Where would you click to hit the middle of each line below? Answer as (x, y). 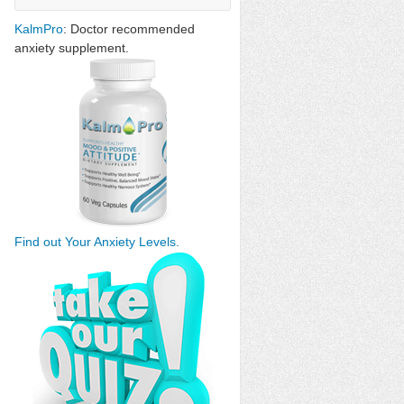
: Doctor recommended (129, 29)
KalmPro (39, 29)
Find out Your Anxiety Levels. (97, 242)
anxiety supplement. (72, 48)
